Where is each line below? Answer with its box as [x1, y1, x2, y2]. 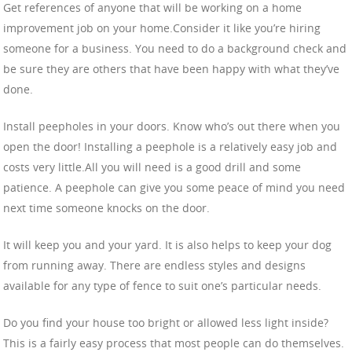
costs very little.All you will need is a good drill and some [3, 159, 301, 175]
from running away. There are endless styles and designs [3, 258, 306, 273]
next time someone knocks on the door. [3, 200, 210, 216]
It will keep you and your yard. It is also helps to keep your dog [3, 237, 332, 253]
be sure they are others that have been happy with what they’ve [3, 61, 339, 77]
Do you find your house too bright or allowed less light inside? [3, 315, 328, 331]
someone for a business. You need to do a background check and [3, 41, 346, 57]
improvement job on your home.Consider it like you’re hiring [3, 20, 321, 36]
